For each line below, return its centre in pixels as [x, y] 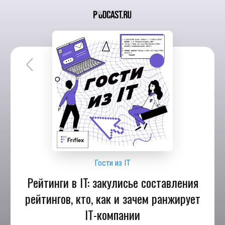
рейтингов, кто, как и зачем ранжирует [113, 198]
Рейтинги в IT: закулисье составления [113, 182]
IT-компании [113, 214]
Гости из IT [113, 163]
